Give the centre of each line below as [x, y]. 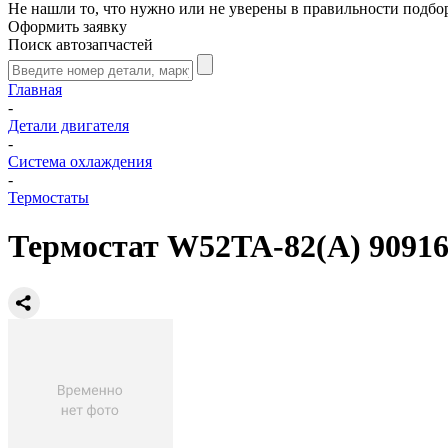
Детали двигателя [68, 125]
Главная [35, 89]
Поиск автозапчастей [80, 44]
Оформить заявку [67, 26]
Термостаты [48, 197]
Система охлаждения [80, 161]
